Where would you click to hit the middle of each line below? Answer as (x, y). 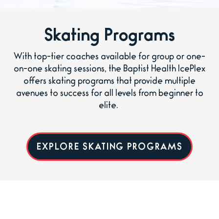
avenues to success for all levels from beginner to (109, 95)
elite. (109, 107)
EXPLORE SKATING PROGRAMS (109, 148)
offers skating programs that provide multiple (109, 82)
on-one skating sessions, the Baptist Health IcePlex (109, 70)
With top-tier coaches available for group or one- (109, 58)
